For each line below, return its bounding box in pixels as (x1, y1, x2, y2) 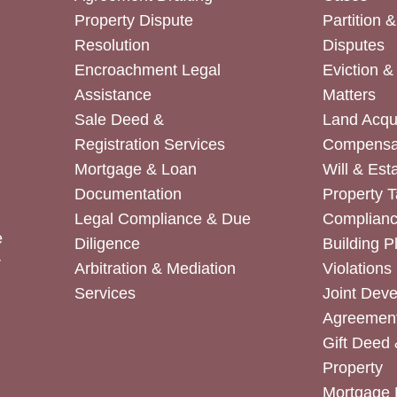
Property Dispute (74, 12, 193, 30)
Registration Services (74, 136, 225, 154)
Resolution (74, 36, 150, 55)
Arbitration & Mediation (74, 260, 236, 278)
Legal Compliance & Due (74, 210, 251, 229)
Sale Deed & (74, 111, 164, 129)
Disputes (323, 36, 385, 55)
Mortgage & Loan (74, 160, 197, 179)
